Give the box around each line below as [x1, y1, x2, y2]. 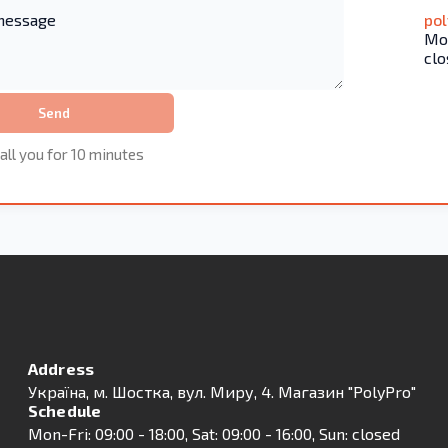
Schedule [28, 401, 102, 421]
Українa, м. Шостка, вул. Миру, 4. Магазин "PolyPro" [28, 382, 416, 402]
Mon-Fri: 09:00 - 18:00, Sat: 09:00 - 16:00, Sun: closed [28, 424, 400, 444]
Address [28, 359, 95, 379]
